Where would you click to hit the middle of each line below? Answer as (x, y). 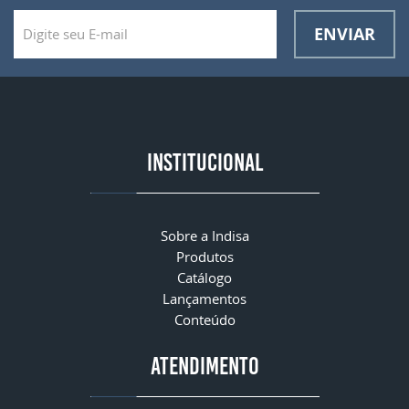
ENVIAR (345, 33)
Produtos (204, 256)
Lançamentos (204, 298)
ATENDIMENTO (204, 366)
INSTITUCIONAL (204, 162)
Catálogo (204, 277)
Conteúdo (204, 319)
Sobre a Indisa (204, 235)
